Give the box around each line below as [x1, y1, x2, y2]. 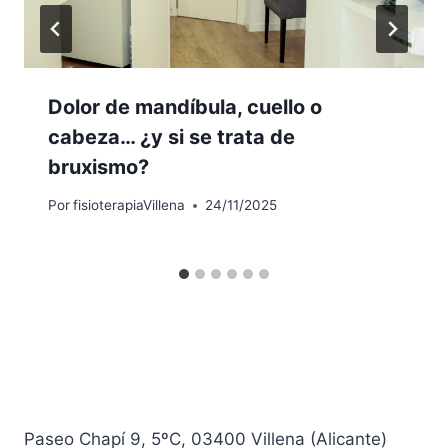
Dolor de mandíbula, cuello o [48, 94, 322, 119]
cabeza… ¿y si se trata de [48, 124, 295, 149]
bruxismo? [48, 154, 149, 179]
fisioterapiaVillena [73, 197, 186, 214]
